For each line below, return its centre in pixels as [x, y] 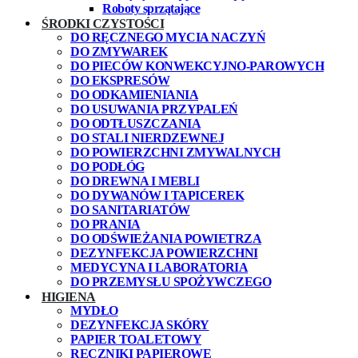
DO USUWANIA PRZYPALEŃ [154, 109]
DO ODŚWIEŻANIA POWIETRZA [166, 239]
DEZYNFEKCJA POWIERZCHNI [164, 253]
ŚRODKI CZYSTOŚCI [103, 23]
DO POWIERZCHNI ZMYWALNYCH [175, 153]
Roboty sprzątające [151, 9]
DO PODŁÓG [107, 167]
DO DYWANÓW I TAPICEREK [157, 196]
